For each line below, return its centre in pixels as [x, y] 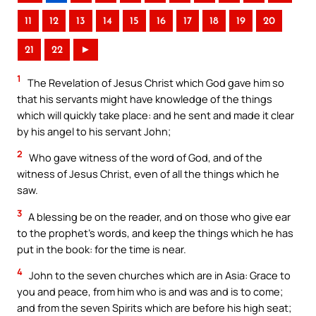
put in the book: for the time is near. [102, 249]
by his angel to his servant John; [94, 131]
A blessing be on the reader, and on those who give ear [158, 216]
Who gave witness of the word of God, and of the [145, 158]
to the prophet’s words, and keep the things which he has [155, 232]
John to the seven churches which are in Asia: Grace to [159, 275]
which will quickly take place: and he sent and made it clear [156, 115]
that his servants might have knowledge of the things [145, 98]
